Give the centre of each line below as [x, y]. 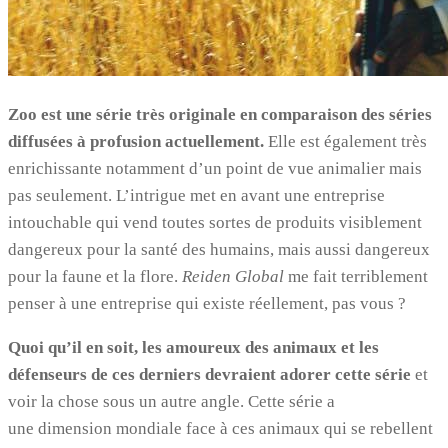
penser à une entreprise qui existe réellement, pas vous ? [207, 303]
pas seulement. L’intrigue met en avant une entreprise [196, 195]
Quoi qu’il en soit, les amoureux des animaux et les [193, 347]
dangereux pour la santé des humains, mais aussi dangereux [219, 249]
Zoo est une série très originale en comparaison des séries [220, 114]
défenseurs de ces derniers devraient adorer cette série [209, 374]
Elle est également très [345, 141]
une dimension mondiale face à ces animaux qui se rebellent [220, 428]
